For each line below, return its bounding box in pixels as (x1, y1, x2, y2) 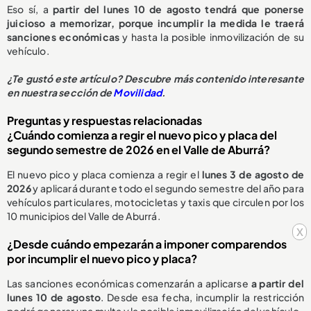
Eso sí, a (7, 3, 49, 16)
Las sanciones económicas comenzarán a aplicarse (7, 277, 251, 290)
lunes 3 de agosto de (201, 168, 305, 181)
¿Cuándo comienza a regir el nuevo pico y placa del (7, 128, 277, 143)
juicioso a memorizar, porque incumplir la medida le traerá (7, 17, 304, 30)
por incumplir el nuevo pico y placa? (7, 251, 197, 267)
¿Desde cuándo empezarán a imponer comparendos (7, 237, 287, 252)
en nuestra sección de (7, 86, 114, 99)
